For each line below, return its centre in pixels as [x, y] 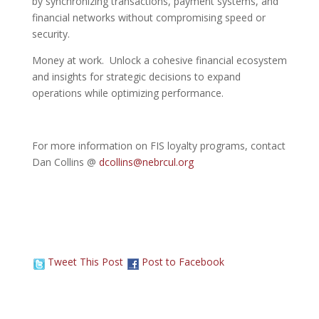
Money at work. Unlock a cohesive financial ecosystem [159, 60]
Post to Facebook [183, 261]
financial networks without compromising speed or [148, 17]
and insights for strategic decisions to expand [136, 76]
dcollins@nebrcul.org [146, 162]
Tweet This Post [85, 261]
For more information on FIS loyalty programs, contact [158, 145]
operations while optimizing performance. [127, 93]
